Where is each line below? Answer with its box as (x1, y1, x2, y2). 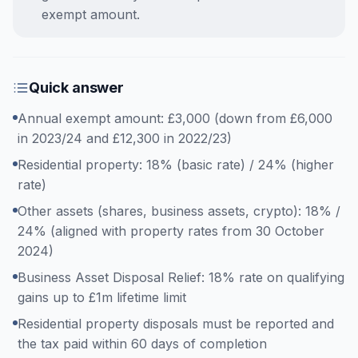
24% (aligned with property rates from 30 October (18, 223, 324, 239)
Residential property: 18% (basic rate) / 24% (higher (18, 157, 334, 173)
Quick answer (29, 79, 124, 96)
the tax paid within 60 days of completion (18, 336, 267, 352)
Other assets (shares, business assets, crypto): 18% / (18, 203, 340, 219)
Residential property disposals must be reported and (18, 316, 334, 332)
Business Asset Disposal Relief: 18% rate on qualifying (18, 269, 344, 285)
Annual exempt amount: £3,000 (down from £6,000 (18, 110, 332, 126)
